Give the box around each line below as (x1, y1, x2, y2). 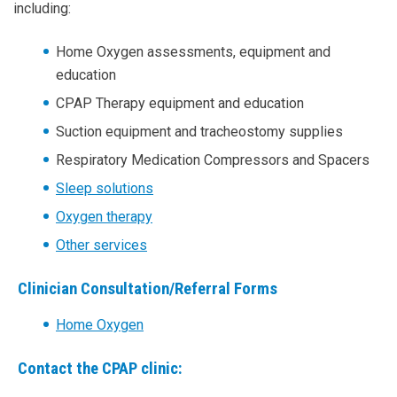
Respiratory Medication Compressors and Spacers (56, 152, 370, 169)
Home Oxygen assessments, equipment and (56, 43, 331, 61)
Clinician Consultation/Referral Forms (17, 279, 277, 300)
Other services (56, 237, 147, 254)
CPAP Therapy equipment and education (56, 95, 304, 113)
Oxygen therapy (56, 208, 152, 226)
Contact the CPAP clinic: (17, 358, 183, 378)
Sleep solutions (56, 180, 153, 198)
